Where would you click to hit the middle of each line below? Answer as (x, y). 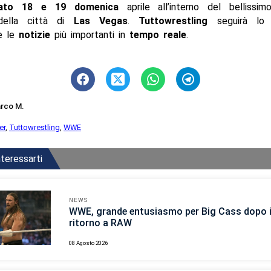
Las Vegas (101, 21)
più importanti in (90, 34)
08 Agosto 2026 (88, 243)
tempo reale (158, 34)
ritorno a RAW (100, 223)
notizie (34, 34)
